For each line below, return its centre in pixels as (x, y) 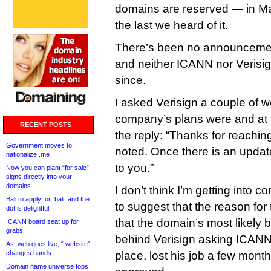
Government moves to (39, 145)
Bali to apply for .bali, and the (48, 199)
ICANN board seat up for (42, 221)
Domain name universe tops (47, 266)
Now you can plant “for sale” (47, 168)
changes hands (29, 253)
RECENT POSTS (46, 125)
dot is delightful (28, 208)
